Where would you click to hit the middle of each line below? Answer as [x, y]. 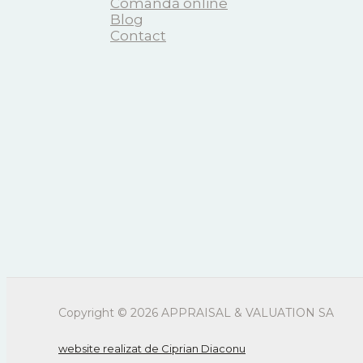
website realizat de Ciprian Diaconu [152, 348]
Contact [138, 35]
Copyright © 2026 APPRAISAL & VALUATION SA [196, 312]
